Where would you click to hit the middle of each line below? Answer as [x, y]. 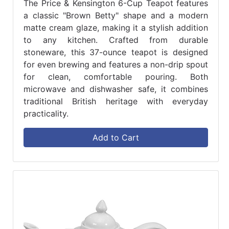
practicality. [46, 114]
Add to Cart [116, 138]
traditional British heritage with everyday [116, 101]
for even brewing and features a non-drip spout [116, 65]
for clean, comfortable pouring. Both [116, 77]
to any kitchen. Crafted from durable [116, 40]
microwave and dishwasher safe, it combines [116, 89]
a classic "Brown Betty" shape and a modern [116, 16]
